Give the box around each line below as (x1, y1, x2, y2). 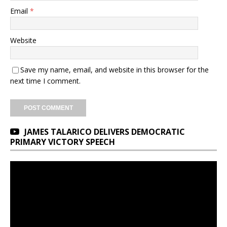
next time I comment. (10, 75, 81, 86)
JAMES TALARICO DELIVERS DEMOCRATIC (24, 126, 185, 137)
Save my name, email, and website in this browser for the (20, 64, 209, 74)
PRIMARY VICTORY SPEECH (10, 136, 115, 147)
